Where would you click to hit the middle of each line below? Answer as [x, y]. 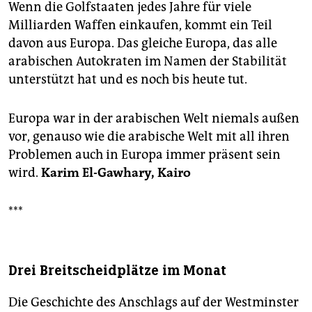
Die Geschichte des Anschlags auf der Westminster [154, 303]
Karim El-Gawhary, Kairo [116, 173]
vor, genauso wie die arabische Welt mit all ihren [149, 137]
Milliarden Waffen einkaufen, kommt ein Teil [140, 25]
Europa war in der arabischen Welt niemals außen [154, 119]
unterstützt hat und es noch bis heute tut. [128, 80]
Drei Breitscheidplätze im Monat [117, 271]
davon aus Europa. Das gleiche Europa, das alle [143, 44]
